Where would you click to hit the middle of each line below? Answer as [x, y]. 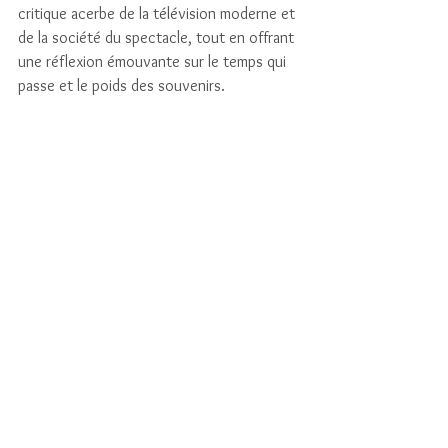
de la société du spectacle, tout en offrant [158, 37]
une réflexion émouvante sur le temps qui [154, 61]
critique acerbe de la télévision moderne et [158, 13]
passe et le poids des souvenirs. [121, 85]
